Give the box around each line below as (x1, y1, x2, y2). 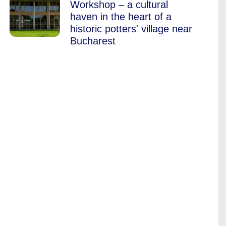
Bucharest (70, 35, 116, 46)
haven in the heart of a (70, 11, 172, 22)
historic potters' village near (70, 23, 192, 34)
